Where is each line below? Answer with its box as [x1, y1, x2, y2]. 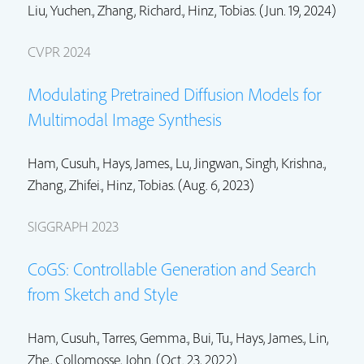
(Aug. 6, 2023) [175, 175, 254, 194]
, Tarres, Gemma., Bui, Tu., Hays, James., [97, 327, 309, 347]
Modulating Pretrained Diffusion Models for [28, 82, 321, 106]
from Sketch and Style [28, 282, 178, 305]
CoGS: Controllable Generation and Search [28, 257, 316, 280]
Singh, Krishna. [245, 153, 324, 172]
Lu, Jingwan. [175, 153, 240, 172]
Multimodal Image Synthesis [28, 107, 222, 131]
